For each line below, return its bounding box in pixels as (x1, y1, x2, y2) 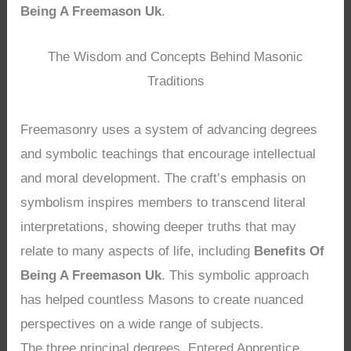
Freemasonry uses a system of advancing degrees (20, 121, 318, 137)
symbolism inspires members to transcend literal (20, 194, 306, 210)
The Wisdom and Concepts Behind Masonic (48, 49, 303, 64)
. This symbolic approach (161, 267, 309, 283)
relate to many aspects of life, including (20, 243, 255, 259)
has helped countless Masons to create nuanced (20, 291, 304, 307)
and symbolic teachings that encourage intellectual (20, 146, 317, 161)
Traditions (147, 73, 204, 89)
